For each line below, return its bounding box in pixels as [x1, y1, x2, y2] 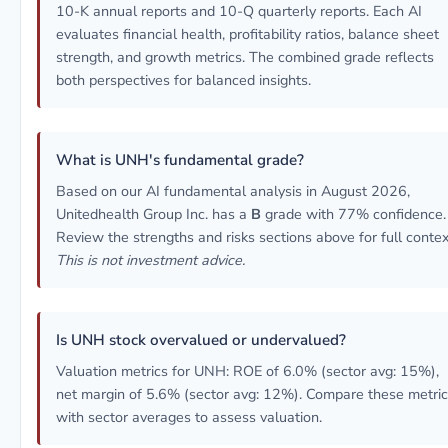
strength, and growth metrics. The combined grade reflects [56, 47, 434, 67]
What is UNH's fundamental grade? [56, 150, 304, 170]
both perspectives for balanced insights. [56, 70, 311, 90]
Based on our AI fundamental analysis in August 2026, [56, 181, 410, 201]
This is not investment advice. [56, 250, 245, 270]
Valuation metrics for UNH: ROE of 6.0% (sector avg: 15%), [56, 361, 439, 381]
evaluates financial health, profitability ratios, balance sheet [56, 24, 439, 44]
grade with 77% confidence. [261, 204, 446, 224]
